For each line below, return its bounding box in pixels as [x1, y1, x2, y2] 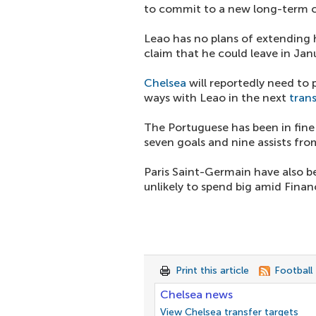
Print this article [176, 265, 249, 276]
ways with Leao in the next [144, 91, 289, 104]
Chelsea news [160, 288, 233, 301]
